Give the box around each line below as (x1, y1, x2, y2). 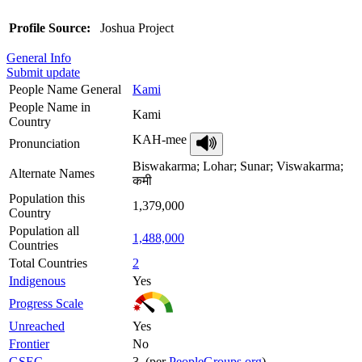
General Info (6, 50, 71, 65)
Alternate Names (9, 166, 95, 180)
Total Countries (9, 255, 87, 270)
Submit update (6, 65, 80, 79)
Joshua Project (90, 20, 180, 35)
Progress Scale (9, 296, 83, 310)
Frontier (9, 336, 49, 351)
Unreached (9, 318, 65, 333)
